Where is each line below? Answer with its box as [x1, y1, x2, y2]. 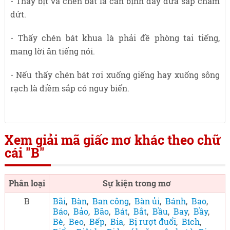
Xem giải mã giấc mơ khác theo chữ [4, 131, 221, 149]
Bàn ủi [134, 196, 160, 207]
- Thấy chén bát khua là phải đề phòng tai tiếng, [10, 32, 220, 44]
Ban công [92, 196, 129, 207]
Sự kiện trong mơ [103, 178, 171, 189]
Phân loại [8, 178, 45, 189]
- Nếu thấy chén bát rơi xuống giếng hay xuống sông [10, 69, 220, 81]
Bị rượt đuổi [128, 216, 176, 227]
